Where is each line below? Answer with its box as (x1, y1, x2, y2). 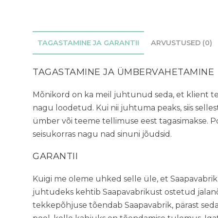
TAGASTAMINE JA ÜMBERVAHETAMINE (33, 67, 215, 77)
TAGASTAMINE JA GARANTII (37, 38, 140, 47)
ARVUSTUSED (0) (151, 38, 213, 47)
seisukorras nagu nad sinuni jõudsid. (33, 129, 172, 139)
